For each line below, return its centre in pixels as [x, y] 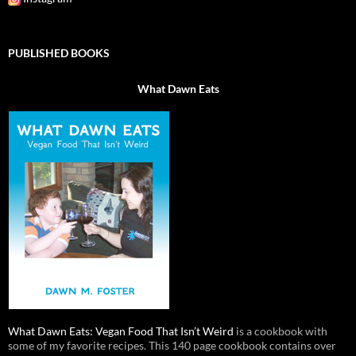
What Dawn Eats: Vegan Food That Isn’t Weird [121, 331]
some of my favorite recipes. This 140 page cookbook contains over [172, 346]
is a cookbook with [281, 331]
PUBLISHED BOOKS [59, 53]
